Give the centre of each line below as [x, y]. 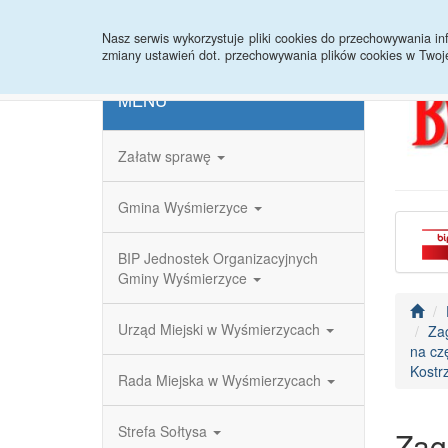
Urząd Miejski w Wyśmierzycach [221, 329]
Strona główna [163, 25]
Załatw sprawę [166, 156]
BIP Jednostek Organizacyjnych [218, 258]
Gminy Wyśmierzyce [184, 278]
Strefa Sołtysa [164, 431]
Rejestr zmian [371, 25]
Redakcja [268, 25]
